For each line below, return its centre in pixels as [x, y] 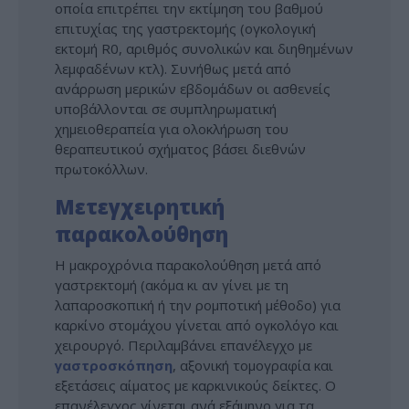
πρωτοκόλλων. [101, 168]
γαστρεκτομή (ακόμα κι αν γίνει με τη [172, 285]
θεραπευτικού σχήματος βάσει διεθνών [180, 148]
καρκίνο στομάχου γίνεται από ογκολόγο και [197, 325]
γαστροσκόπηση [114, 366]
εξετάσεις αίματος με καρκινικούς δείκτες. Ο [195, 386]
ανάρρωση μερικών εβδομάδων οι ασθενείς [193, 88]
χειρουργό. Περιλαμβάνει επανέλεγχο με [184, 346]
